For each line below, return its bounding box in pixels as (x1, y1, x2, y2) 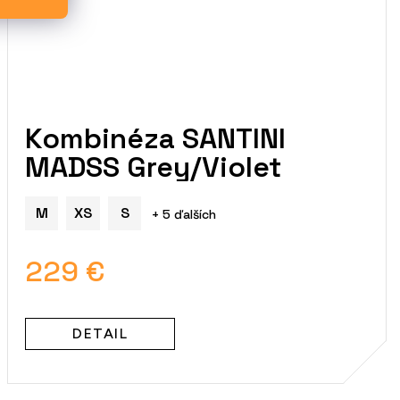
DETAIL (72, 324, 129, 342)
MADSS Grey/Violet (25, 148, 282, 185)
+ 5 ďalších (152, 205, 217, 222)
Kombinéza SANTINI (25, 120, 287, 156)
